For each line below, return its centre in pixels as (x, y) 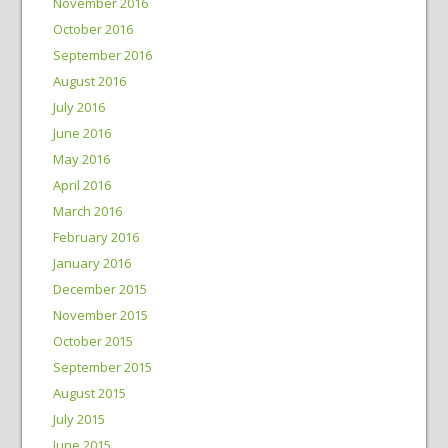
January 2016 (91, 263)
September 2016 (102, 55)
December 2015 (99, 289)
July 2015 (78, 419)
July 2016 (78, 107)
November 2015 (100, 315)
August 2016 (89, 81)
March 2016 (87, 211)
